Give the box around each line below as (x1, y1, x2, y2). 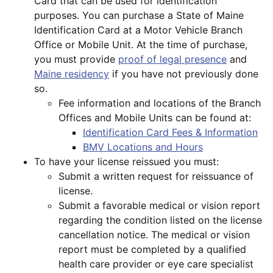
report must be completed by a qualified (58, 243, 246, 256)
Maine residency (34, 68, 109, 80)
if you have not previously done (109, 68, 258, 80)
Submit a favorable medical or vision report (58, 199, 260, 212)
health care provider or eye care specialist (58, 258, 253, 271)
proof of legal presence (118, 53, 227, 66)
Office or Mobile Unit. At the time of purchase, (34, 38, 247, 51)
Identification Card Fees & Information (83, 126, 258, 139)
